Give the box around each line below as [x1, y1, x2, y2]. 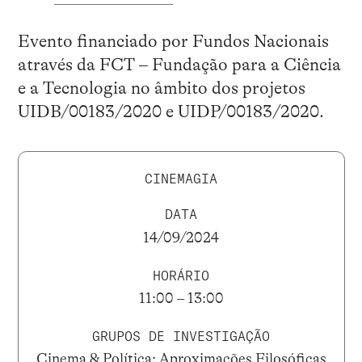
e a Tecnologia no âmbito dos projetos [17, 78, 305, 98]
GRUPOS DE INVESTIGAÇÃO [92, 327, 270, 344]
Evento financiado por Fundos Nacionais [17, 31, 329, 51]
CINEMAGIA [145, 170, 217, 187]
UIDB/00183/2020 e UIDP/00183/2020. [17, 101, 324, 121]
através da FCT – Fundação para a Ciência [17, 54, 341, 74]
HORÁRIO [153, 267, 209, 284]
